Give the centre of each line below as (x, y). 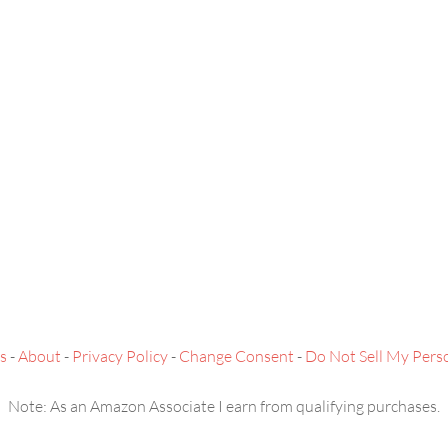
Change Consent (236, 356)
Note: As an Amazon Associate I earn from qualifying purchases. (224, 406)
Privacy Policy (120, 356)
